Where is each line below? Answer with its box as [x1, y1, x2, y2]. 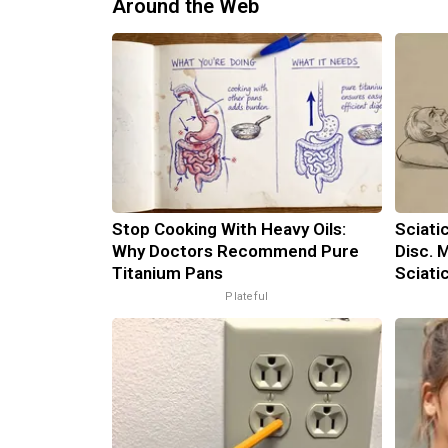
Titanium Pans [112, 262, 223, 283]
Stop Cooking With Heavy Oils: [112, 218, 346, 239]
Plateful [225, 289, 269, 303]
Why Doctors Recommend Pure [112, 240, 359, 261]
